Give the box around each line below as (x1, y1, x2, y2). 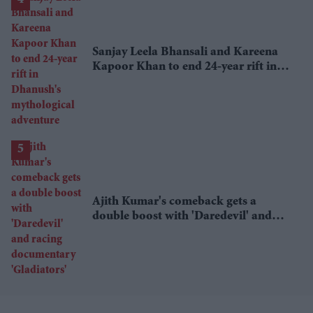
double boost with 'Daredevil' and (92, 210, 272, 223)
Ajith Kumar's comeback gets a (92, 195, 256, 208)
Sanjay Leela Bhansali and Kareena (92, 45, 278, 59)
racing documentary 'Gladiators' (92, 224, 265, 238)
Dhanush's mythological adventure (92, 75, 277, 88)
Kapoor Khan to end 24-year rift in (92, 60, 277, 73)
